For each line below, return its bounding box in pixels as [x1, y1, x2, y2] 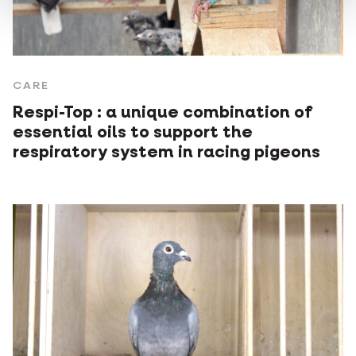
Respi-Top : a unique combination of [13, 105, 312, 122]
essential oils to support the [13, 125, 253, 142]
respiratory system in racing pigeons [13, 145, 320, 162]
